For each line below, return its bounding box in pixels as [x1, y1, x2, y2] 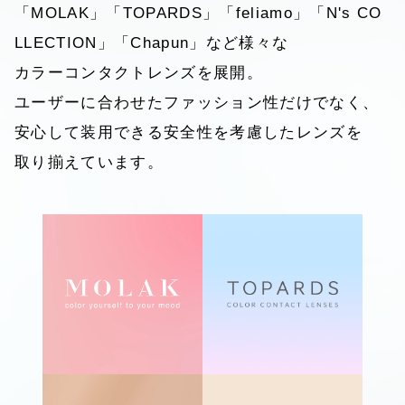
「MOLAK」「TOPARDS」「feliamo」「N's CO [14, 4, 382, 22]
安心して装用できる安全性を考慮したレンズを [14, 123, 363, 141]
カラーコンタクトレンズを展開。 [14, 63, 263, 81]
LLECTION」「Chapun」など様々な [14, 33, 289, 52]
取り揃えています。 [14, 153, 164, 171]
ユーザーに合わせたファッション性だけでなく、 [14, 93, 380, 111]
